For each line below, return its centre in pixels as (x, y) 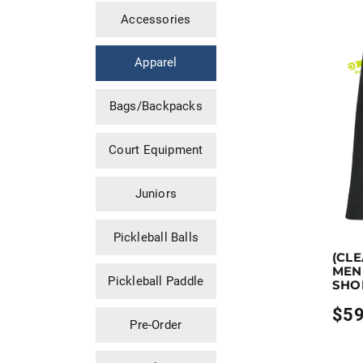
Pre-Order (156, 325)
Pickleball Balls (156, 237)
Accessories (156, 19)
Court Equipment (156, 150)
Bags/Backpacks (156, 107)
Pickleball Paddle (156, 281)
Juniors (156, 194)
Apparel (156, 63)
